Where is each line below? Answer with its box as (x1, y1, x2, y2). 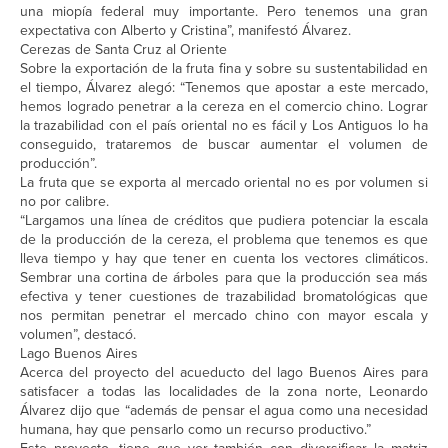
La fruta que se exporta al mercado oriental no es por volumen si (20, 172, 428, 194)
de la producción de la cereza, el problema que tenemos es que (20, 229, 428, 251)
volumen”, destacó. (20, 324, 136, 346)
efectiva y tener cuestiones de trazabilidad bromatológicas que (20, 286, 428, 308)
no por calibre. (20, 191, 109, 213)
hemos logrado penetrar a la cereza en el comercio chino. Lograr (20, 96, 428, 118)
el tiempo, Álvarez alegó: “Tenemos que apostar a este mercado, (20, 77, 428, 99)
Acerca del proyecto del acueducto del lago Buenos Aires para (20, 362, 428, 384)
